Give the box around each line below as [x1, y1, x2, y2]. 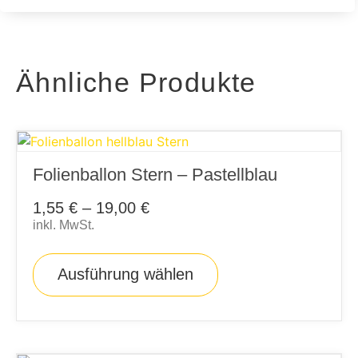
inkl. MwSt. [33, 218, 94, 233]
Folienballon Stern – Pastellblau [33, 165, 277, 185]
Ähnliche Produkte [16, 67, 257, 98]
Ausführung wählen [58, 265, 193, 284]
